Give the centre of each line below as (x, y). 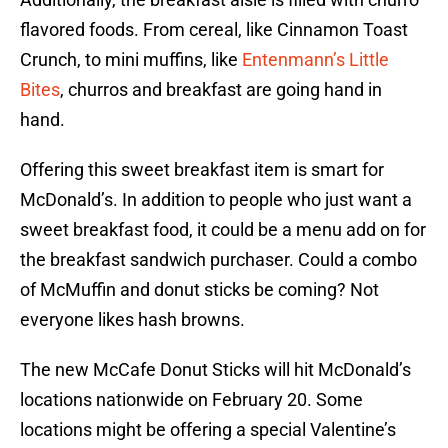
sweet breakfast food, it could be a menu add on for (223, 230)
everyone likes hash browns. (132, 320)
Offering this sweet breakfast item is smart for (202, 170)
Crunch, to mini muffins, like (131, 60)
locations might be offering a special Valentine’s (208, 430)
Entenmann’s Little (315, 60)
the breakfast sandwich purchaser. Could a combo (218, 260)
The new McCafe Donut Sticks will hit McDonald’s (215, 370)
